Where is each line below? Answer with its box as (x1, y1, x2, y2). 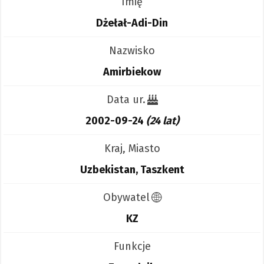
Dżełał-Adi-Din (96, 16, 168, 30)
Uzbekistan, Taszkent (80, 163, 184, 177)
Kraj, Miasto (104, 142, 160, 156)
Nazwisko (109, 44, 155, 58)
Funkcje (113, 240, 151, 253)
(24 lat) (146, 114, 179, 128)
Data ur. (106, 93, 146, 107)
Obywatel (103, 191, 150, 204)
